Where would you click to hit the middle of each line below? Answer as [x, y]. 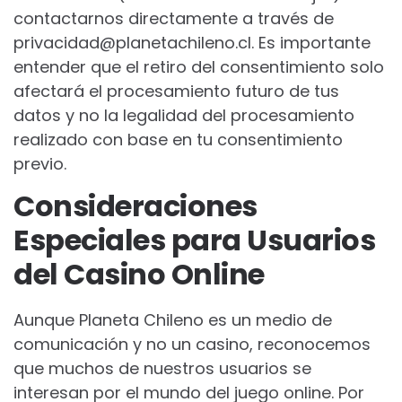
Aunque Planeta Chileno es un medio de [173, 320]
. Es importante [311, 43]
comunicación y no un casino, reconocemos [192, 344]
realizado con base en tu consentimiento [178, 140]
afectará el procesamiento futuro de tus [176, 91]
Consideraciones [135, 206]
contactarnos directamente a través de [174, 18]
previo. [40, 164]
